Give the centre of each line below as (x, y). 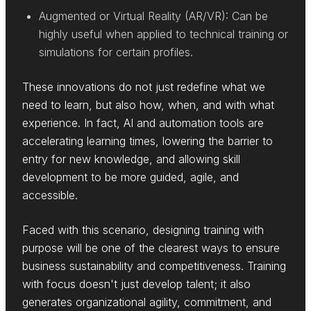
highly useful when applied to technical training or (163, 34)
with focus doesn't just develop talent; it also (136, 284)
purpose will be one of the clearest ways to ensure (151, 248)
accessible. (50, 195)
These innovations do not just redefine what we (144, 87)
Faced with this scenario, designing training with (143, 230)
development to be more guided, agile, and (131, 177)
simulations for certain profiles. (116, 52)
